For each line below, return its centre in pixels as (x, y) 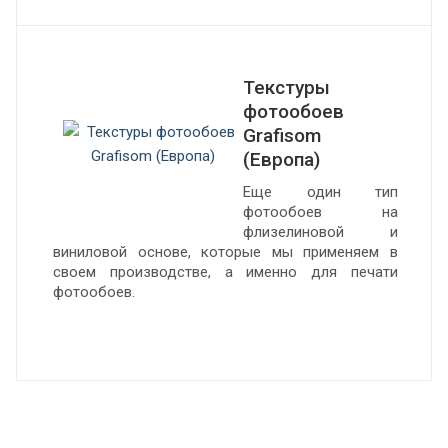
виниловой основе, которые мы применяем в (225, 252)
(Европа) (281, 159)
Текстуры (286, 87)
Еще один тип (320, 192)
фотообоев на (320, 212)
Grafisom (282, 135)
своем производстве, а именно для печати (225, 272)
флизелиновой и (320, 232)
